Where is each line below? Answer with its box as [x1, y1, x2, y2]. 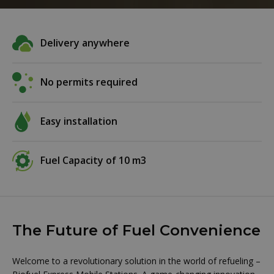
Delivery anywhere [40, 36, 130, 50]
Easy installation [40, 114, 117, 128]
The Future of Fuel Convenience [12, 221, 261, 239]
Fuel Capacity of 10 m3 [40, 154, 146, 168]
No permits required [40, 75, 138, 89]
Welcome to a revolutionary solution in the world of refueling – [12, 254, 261, 267]
